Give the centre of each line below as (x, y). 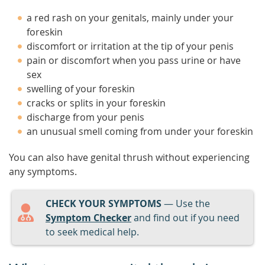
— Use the (186, 203)
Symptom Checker (88, 218)
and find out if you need (185, 218)
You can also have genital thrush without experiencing (129, 157)
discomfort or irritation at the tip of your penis (130, 46)
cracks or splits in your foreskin (96, 103)
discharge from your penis (85, 117)
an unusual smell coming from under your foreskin (140, 131)
